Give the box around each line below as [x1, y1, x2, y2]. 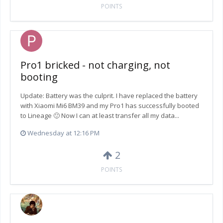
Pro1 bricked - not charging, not [20, 58, 170, 72]
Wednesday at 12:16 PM [27, 128, 100, 138]
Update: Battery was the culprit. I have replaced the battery [20, 91, 198, 101]
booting [20, 70, 58, 84]
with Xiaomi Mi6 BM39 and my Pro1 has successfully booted [20, 101, 199, 111]
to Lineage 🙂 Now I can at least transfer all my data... [20, 111, 179, 120]
